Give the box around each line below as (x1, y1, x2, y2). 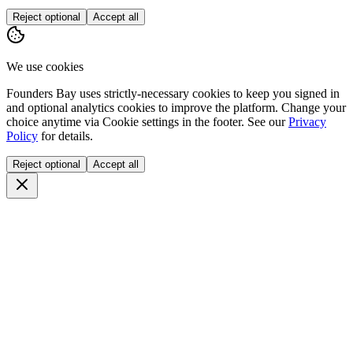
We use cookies (6, 59, 84, 73)
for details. (41, 128, 93, 143)
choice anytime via (6, 114, 99, 128)
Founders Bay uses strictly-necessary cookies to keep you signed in (6, 86, 340, 100)
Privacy (288, 114, 326, 128)
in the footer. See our (179, 114, 285, 128)
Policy (6, 128, 38, 143)
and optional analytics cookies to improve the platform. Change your (6, 100, 346, 114)
